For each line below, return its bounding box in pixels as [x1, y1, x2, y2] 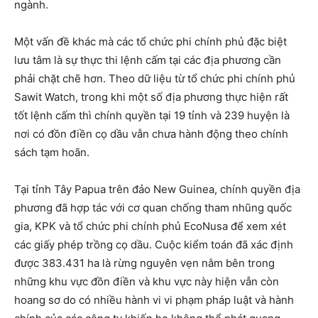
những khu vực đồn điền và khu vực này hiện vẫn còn [14, 275, 279, 289]
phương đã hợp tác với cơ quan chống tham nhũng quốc [14, 201, 292, 215]
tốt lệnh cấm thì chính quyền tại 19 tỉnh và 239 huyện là [14, 109, 290, 123]
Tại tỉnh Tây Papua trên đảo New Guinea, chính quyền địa [14, 182, 300, 197]
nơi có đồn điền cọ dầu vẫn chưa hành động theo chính [14, 127, 288, 141]
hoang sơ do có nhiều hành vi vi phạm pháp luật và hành [14, 293, 294, 307]
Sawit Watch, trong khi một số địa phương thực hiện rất [14, 90, 288, 104]
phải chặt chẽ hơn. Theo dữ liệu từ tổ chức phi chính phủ [14, 72, 295, 86]
